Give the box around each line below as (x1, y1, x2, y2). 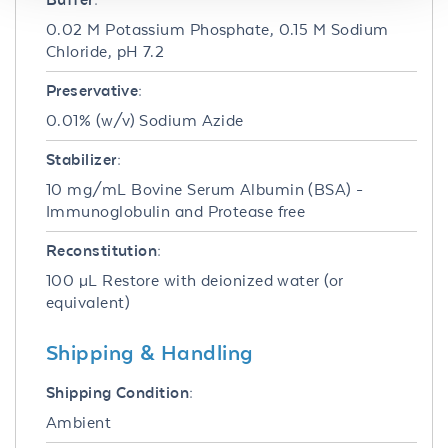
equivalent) (46, 292, 130, 312)
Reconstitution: (46, 240, 162, 260)
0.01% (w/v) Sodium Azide (46, 110, 244, 130)
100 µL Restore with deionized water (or (46, 270, 344, 290)
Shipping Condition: (46, 382, 194, 402)
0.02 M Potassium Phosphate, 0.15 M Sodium (46, 19, 389, 39)
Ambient (46, 412, 112, 432)
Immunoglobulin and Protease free (46, 201, 306, 221)
